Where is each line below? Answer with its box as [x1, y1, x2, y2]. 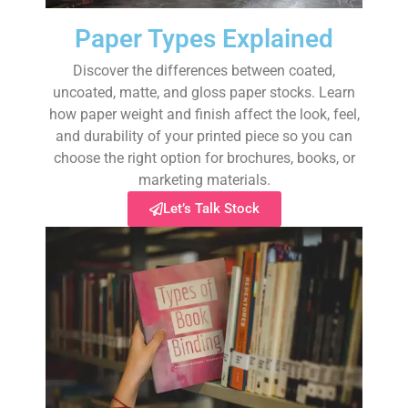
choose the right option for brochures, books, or [53, 148, 355, 167]
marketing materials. [138, 170, 270, 189]
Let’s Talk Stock [162, 199, 260, 217]
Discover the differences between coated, [73, 61, 335, 79]
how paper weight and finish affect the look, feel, [48, 105, 360, 123]
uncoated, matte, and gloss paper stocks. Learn [53, 83, 355, 101]
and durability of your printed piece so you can [56, 127, 352, 145]
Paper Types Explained [75, 23, 333, 54]
